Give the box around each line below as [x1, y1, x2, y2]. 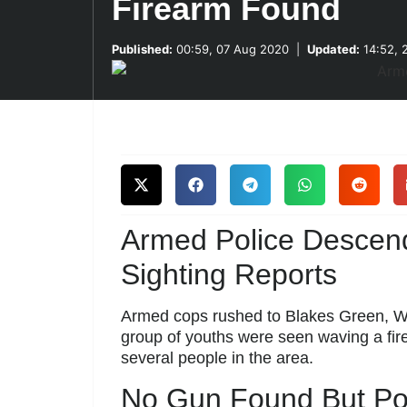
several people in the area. [121, 349, 313, 367]
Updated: [307, 42, 360, 56]
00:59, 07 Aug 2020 [173, 42, 289, 56]
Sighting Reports [121, 258, 337, 291]
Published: [112, 42, 173, 56]
